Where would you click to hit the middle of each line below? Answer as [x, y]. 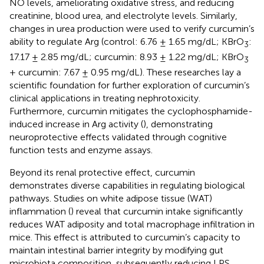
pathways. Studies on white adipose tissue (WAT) [111, 198]
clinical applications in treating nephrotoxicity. [105, 98]
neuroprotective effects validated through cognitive [118, 137]
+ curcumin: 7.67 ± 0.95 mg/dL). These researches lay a [125, 72]
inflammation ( [40, 211]
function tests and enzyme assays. [81, 150]
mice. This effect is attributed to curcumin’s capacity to [125, 237]
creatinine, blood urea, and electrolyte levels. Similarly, [123, 15]
